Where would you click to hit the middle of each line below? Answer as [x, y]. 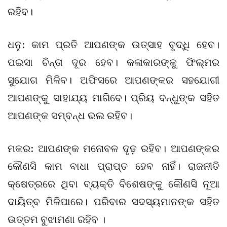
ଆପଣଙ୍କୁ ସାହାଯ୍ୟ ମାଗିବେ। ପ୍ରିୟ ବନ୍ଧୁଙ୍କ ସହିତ [113, 98]
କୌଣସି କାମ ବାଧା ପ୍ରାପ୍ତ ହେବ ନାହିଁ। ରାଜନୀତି [113, 166]
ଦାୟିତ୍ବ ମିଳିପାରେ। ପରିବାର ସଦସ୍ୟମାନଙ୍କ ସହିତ [113, 202]
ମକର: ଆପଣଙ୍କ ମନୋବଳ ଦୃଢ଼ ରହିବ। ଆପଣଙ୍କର [113, 148]
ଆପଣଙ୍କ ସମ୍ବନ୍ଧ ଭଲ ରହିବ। [70, 116]
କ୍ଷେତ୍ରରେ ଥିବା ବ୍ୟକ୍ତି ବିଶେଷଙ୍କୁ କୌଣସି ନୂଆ [113, 184]
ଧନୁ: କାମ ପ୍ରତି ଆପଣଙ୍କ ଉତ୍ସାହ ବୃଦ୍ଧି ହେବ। [113, 45]
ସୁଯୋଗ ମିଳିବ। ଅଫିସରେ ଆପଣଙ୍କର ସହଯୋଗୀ [113, 80]
